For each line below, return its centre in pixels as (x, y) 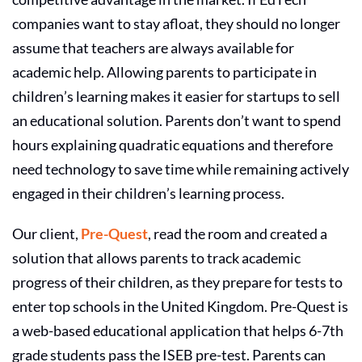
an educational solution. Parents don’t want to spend (177, 120)
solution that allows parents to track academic (156, 257)
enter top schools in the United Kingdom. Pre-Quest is (180, 306)
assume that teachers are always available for (153, 47)
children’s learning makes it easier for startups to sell (176, 96)
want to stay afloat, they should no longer (210, 23)
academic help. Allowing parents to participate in (164, 72)
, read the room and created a (238, 233)
